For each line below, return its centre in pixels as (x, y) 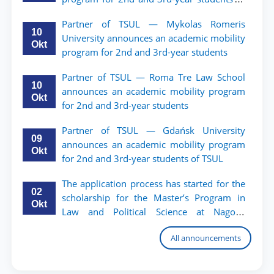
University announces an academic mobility (154, 38)
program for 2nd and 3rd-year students (145, 52)
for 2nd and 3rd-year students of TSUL (143, 158)
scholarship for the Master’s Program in (154, 198)
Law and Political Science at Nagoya (154, 212)
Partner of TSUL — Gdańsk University (154, 130)
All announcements (206, 238)
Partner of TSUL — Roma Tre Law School (154, 77)
